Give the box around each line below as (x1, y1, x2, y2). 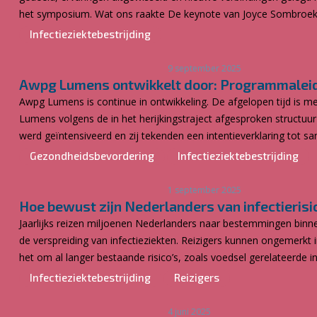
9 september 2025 (168, 62, 241, 74)
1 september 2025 (168, 184, 241, 196)
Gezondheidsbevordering (30, 149, 154, 162)
